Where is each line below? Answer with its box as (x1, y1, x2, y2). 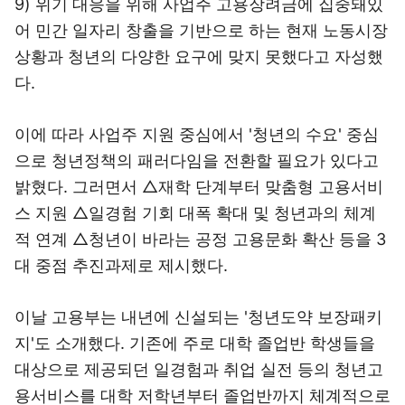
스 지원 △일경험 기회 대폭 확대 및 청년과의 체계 (14, 203, 376, 222)
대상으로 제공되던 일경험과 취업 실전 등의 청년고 (14, 360, 383, 379)
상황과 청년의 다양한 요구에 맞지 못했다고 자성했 (14, 47, 383, 66)
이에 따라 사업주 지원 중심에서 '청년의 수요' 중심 (14, 125, 379, 144)
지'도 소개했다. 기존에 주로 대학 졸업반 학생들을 (14, 334, 375, 353)
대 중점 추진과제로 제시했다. (14, 256, 228, 275)
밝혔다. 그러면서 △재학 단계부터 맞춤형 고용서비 (14, 177, 383, 196)
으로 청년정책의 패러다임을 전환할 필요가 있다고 (14, 151, 379, 170)
